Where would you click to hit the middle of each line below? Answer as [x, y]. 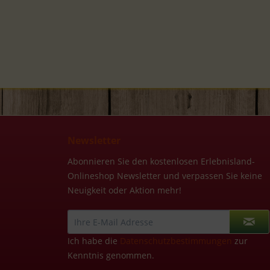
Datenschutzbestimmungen [176, 240]
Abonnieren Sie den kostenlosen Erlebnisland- [161, 161]
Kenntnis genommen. [111, 255]
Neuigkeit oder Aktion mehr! [124, 190]
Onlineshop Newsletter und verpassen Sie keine [165, 175]
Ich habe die [94, 240]
